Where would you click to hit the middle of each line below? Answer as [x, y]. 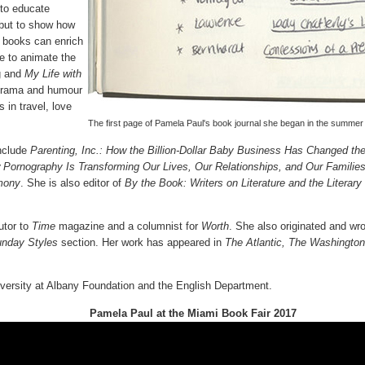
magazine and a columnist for [130, 226]
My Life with [53, 74]
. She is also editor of [73, 182]
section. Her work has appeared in [141, 242]
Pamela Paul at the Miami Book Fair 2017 [193, 313]
